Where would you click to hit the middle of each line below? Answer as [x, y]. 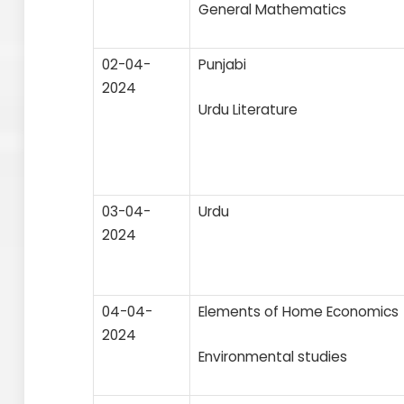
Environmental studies [273, 356]
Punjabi [222, 64]
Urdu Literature [248, 109]
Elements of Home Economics [298, 311]
